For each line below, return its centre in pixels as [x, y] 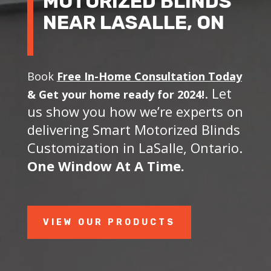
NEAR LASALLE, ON [133, 22]
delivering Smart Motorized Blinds [133, 129]
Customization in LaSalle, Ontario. [135, 147]
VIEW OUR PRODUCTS [109, 222]
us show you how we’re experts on [135, 111]
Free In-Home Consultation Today [149, 76]
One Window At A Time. [107, 165]
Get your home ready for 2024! [121, 94]
